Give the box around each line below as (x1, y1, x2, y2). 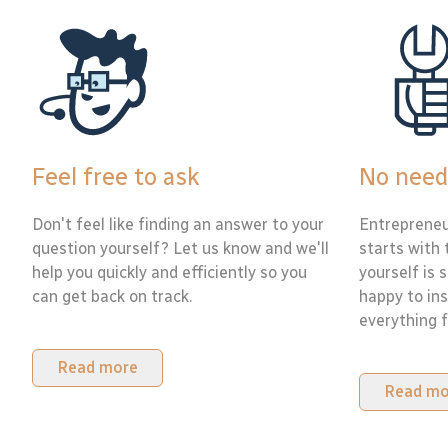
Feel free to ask (32, 162, 200, 191)
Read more (57, 358, 138, 377)
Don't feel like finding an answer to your (32, 215, 324, 234)
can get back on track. (32, 287, 192, 306)
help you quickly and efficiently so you (32, 263, 307, 282)
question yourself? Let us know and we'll (32, 239, 329, 258)
